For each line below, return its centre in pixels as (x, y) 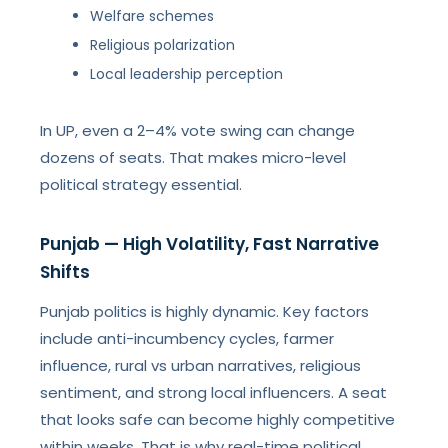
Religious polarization (163, 45)
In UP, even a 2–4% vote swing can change (198, 130)
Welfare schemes (152, 16)
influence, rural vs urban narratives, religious (201, 365)
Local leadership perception (187, 74)
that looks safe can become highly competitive (218, 419)
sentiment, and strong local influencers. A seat (214, 392)
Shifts (65, 272)
